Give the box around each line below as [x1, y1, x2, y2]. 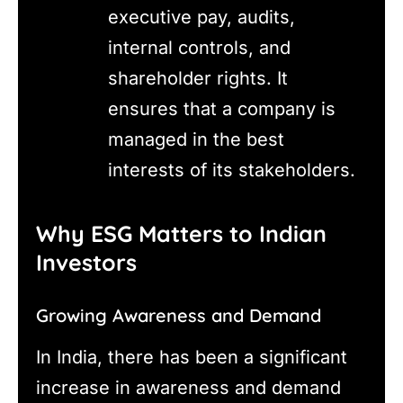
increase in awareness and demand [36, 376, 341, 399]
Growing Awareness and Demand [36, 303, 321, 327]
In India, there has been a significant [36, 345, 347, 368]
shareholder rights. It [108, 67, 288, 90]
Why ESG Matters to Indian [36, 219, 327, 247]
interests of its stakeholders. [108, 159, 355, 182]
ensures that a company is [108, 98, 336, 121]
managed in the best [108, 129, 284, 151]
